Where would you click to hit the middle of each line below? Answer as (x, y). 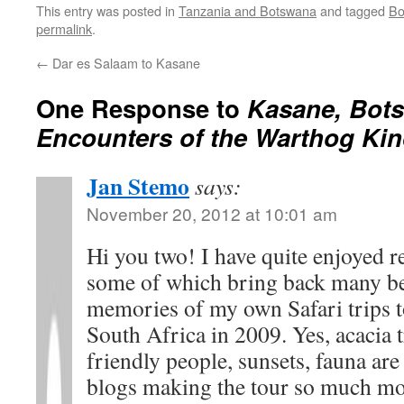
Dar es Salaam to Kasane (124, 63)
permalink (64, 28)
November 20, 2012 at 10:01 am (212, 213)
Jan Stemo (138, 186)
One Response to (142, 108)
